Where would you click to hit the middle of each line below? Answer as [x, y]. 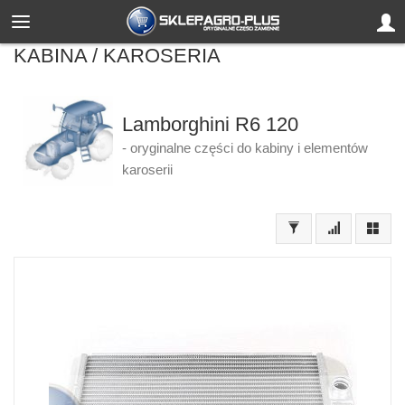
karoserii [147, 170]
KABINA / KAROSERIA [117, 56]
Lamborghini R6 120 [210, 124]
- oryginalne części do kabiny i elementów [245, 148]
